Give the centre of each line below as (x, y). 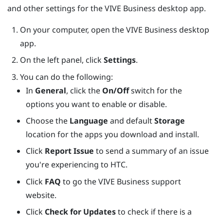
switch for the (156, 90)
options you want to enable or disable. (97, 104)
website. (41, 195)
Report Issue (70, 151)
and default (131, 120)
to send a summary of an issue (152, 151)
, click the (84, 90)
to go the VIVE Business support (121, 181)
